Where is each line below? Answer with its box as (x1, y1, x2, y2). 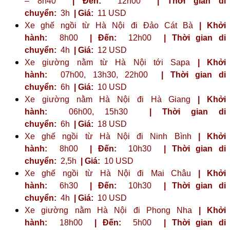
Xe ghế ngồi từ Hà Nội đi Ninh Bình (25, 131, 198, 141)
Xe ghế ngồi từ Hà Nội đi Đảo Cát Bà (25, 21, 199, 30)
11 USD (95, 8, 126, 17)
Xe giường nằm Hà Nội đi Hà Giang (25, 94, 198, 104)
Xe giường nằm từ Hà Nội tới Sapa (25, 57, 198, 67)
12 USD (95, 45, 127, 54)
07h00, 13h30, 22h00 (47, 70, 155, 79)
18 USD (95, 119, 127, 128)
